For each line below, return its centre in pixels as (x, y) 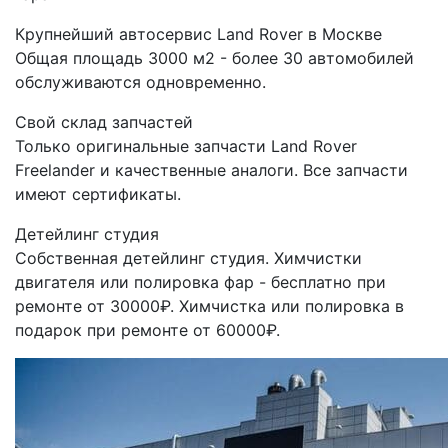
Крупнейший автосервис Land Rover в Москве (198, 34)
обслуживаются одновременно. (140, 82)
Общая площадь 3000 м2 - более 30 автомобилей (214, 58)
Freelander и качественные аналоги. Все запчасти (211, 170)
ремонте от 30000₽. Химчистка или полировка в (209, 306)
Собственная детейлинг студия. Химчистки (188, 258)
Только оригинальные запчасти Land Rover (186, 146)
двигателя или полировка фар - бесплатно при (200, 282)
